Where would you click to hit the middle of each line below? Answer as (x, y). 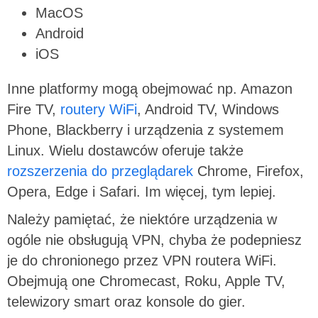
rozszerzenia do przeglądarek (100, 171)
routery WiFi (97, 109)
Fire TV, (32, 109)
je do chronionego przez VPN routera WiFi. (142, 260)
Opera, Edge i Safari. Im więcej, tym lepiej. (142, 191)
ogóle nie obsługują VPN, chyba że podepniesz (154, 240)
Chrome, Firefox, (248, 171)
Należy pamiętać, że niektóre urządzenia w (142, 219)
